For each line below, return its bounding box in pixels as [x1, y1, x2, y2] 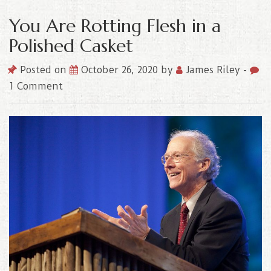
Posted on [17, 64, 70, 76]
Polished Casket [9, 34, 133, 57]
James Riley [183, 64, 243, 76]
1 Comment [9, 80, 63, 93]
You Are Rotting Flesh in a [9, 15, 221, 38]
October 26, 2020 [81, 64, 161, 76]
